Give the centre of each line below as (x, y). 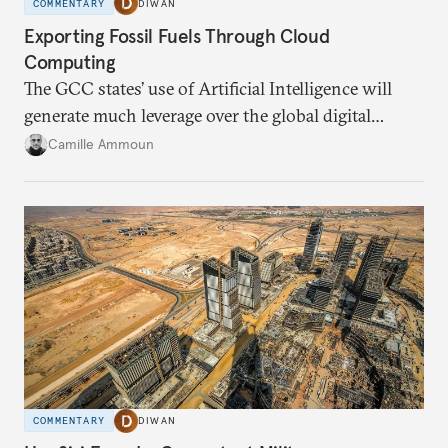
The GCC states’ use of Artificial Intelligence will (208, 88)
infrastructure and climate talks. (146, 142)
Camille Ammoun (101, 144)
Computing (70, 61)
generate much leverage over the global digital (197, 115)
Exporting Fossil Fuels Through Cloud (177, 35)
